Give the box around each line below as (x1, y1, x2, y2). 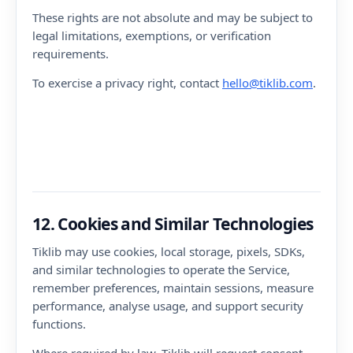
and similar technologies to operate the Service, (32, 262, 290, 277)
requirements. (32, 46, 109, 61)
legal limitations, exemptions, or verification (32, 28, 271, 43)
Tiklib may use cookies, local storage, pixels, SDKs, (32, 243, 305, 259)
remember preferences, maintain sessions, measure (32, 280, 314, 295)
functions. (32, 316, 86, 332)
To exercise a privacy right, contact (32, 75, 222, 91)
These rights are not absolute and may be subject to (32, 9, 313, 25)
